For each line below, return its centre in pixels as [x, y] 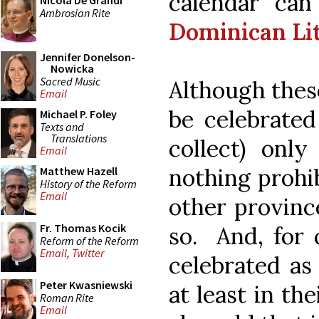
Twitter [88, 253]
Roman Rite [67, 297]
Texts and [62, 126]
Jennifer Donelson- [88, 57]
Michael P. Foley [78, 114]
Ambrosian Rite [75, 12]
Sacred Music [70, 81]
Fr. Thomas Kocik [83, 228]
